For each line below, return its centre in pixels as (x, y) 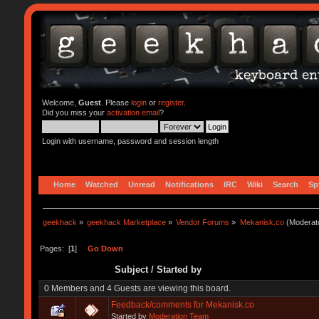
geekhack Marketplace (127, 222)
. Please (116, 103)
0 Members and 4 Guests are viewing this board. (138, 288)
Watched (101, 184)
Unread (141, 184)
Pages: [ (55, 248)
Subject (131, 269)
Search (285, 184)
